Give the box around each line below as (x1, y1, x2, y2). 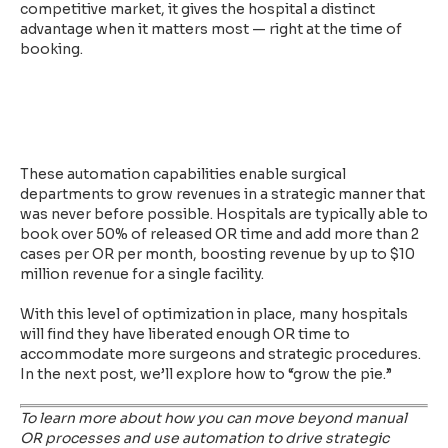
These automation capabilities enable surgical (20, 165, 346, 184)
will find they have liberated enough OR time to (20, 325, 350, 344)
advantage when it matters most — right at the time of (20, 20, 402, 39)
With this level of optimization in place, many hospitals (20, 305, 408, 324)
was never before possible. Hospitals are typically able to (20, 205, 428, 224)
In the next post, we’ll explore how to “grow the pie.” (20, 365, 395, 384)
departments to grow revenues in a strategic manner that (20, 185, 425, 204)
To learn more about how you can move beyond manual (20, 409, 407, 428)
